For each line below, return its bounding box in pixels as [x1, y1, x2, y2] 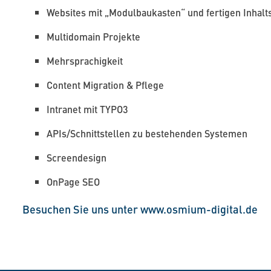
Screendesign [47, 151, 106, 165]
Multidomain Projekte [47, 30, 140, 44]
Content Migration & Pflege [47, 78, 164, 92]
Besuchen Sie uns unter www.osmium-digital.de [22, 201, 258, 217]
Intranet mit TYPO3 [47, 102, 128, 116]
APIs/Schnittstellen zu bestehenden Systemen [47, 126, 247, 140]
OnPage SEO [47, 175, 100, 189]
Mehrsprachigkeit [47, 54, 123, 68]
